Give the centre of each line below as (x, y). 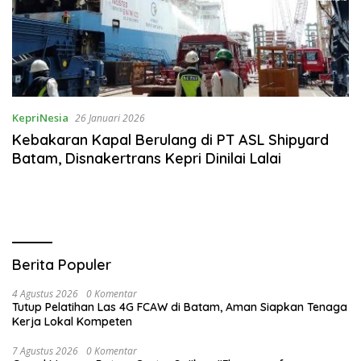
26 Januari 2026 (110, 118)
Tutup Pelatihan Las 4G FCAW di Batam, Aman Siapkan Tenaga (180, 307)
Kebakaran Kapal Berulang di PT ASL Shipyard (170, 140)
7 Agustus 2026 (45, 351)
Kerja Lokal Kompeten (72, 322)
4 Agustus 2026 (45, 294)
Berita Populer (62, 265)
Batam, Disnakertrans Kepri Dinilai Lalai (147, 159)
